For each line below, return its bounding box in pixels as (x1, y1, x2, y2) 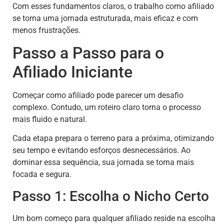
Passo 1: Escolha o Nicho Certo (12, 187, 209, 204)
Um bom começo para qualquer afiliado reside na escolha (12, 213, 215, 223)
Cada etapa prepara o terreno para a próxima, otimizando (12, 133, 214, 143)
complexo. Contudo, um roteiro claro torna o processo (12, 102, 201, 112)
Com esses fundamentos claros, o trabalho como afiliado (12, 1, 214, 11)
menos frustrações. (12, 25, 80, 35)
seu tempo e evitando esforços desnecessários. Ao (12, 145, 190, 155)
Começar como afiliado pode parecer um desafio (12, 90, 183, 100)
